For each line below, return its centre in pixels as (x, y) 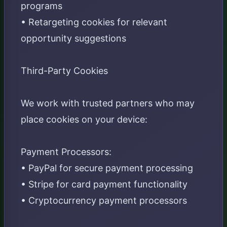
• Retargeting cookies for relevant (94, 22)
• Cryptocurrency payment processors (104, 200)
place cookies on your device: (84, 119)
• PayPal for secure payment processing (107, 168)
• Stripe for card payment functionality (104, 184)
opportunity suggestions (73, 38)
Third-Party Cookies (64, 71)
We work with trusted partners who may (108, 103)
